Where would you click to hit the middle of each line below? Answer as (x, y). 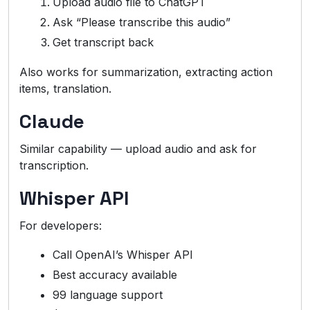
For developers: (61, 226)
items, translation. (65, 89)
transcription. (54, 166)
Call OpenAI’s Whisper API (123, 255)
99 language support (108, 295)
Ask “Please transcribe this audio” (142, 22)
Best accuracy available (115, 275)
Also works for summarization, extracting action (146, 72)
